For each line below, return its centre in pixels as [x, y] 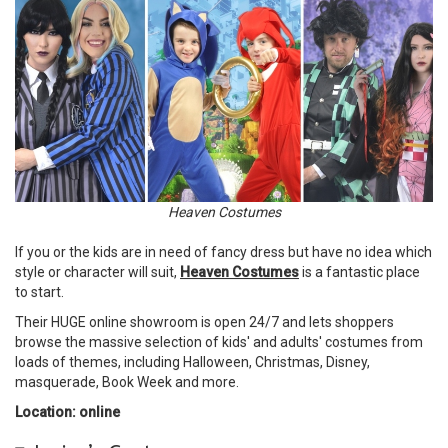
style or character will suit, [97, 271]
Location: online [67, 411]
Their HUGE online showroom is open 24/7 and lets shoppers [204, 321]
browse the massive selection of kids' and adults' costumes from [219, 341]
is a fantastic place [359, 271]
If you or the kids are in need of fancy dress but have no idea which [223, 251]
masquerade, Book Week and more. [127, 381]
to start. [39, 291]
